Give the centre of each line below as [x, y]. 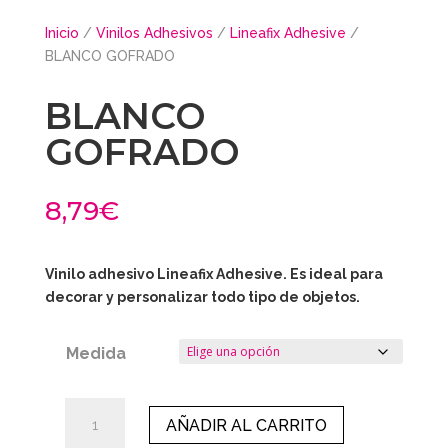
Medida [95, 353]
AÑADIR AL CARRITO [246, 425]
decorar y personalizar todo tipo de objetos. [202, 296]
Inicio [61, 32]
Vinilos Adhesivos [154, 32]
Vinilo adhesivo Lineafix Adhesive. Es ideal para [213, 273]
